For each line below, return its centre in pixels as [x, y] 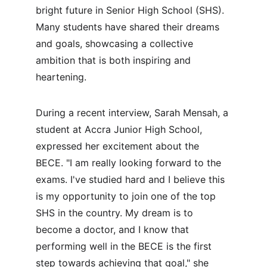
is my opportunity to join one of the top [127, 196]
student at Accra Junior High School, [120, 129]
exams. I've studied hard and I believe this [132, 179]
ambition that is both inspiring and [115, 60]
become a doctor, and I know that [114, 229]
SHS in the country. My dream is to [116, 213]
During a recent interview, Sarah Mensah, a [133, 113]
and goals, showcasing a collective [116, 44]
